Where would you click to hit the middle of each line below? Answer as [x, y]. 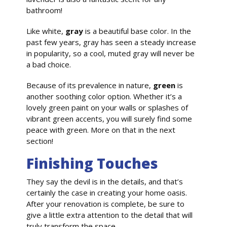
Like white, [46, 31]
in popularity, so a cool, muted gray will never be [111, 53]
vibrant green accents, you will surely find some [109, 118]
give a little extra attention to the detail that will [110, 215]
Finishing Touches [92, 163]
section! [40, 141]
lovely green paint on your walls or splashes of [107, 107]
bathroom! [45, 10]
